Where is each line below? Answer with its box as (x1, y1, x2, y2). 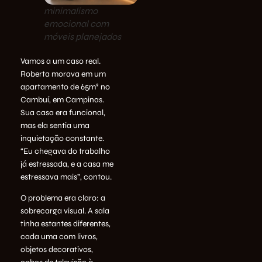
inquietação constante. (20, 133, 104, 143)
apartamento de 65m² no (20, 81, 110, 92)
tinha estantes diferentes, (20, 219, 111, 229)
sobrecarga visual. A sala (20, 206, 109, 216)
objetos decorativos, (20, 244, 93, 255)
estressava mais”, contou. (20, 171, 112, 182)
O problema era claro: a (20, 193, 105, 204)
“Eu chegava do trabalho (20, 146, 110, 156)
